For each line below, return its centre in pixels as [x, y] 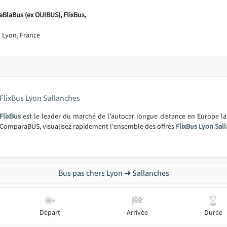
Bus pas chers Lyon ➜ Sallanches [113, 173]
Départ [50, 212]
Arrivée [137, 212]
